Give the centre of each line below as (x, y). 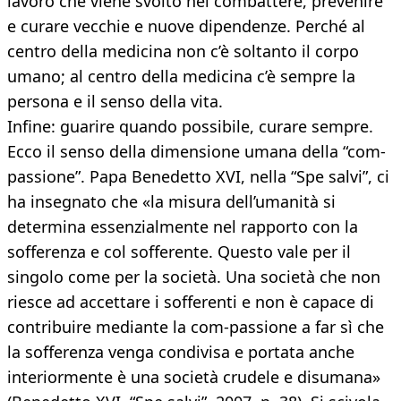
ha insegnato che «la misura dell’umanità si (171, 202)
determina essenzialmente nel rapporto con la (183, 227)
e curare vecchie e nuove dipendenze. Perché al (186, 26)
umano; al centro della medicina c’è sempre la (181, 77)
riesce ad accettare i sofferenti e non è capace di (191, 302)
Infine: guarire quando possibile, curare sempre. (190, 127)
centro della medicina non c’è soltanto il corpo (183, 51)
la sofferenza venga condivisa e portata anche (181, 352)
